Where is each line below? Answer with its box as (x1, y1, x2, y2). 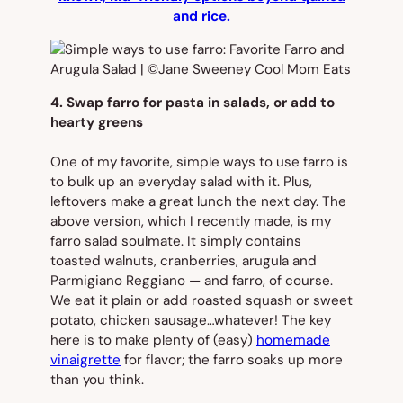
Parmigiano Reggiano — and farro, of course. (50, 272, 333, 291)
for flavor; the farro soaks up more (121, 351, 343, 370)
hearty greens (50, 113, 143, 132)
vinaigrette (50, 351, 121, 370)
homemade (256, 331, 330, 350)
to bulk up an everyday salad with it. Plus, (50, 173, 312, 192)
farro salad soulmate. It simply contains (50, 232, 301, 251)
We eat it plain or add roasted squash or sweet (50, 291, 353, 310)
